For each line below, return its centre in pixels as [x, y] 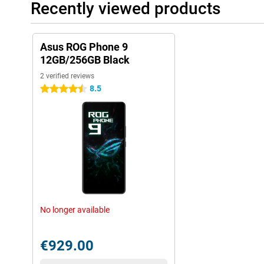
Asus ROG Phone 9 [84, 47]
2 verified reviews [67, 76]
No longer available [75, 210]
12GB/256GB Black [85, 60]
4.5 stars [56, 89]
